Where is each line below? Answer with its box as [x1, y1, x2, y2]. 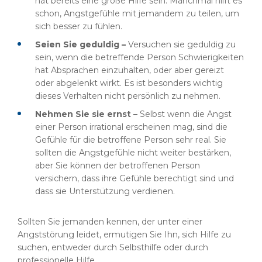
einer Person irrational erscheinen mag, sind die [35, 122, 227, 132]
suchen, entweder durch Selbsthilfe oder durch [18, 242, 208, 253]
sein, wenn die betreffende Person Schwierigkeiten [35, 52, 244, 63]
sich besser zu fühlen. [35, 21, 122, 32]
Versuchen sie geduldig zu [128, 39, 236, 50]
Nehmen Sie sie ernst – [35, 109, 140, 119]
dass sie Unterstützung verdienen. [35, 186, 175, 196]
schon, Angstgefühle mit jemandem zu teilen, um [35, 8, 239, 19]
